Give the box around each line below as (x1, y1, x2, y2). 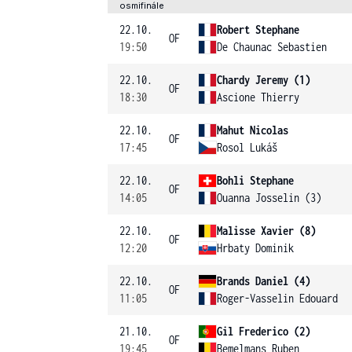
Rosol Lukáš (217, 141, 277, 154)
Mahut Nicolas (217, 123, 288, 137)
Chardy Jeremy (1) (217, 73, 310, 86)
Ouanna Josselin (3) (217, 191, 321, 204)
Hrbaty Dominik (217, 241, 294, 255)
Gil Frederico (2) (217, 324, 310, 338)
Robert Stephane (217, 23, 299, 36)
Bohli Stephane (217, 174, 294, 187)
